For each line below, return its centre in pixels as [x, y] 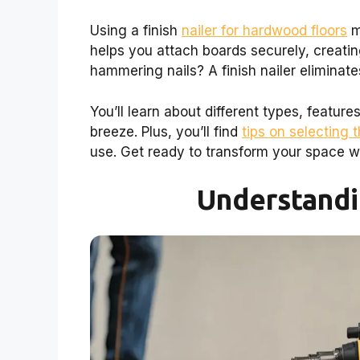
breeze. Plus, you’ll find [166, 131]
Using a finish [136, 31]
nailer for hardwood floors [264, 31]
